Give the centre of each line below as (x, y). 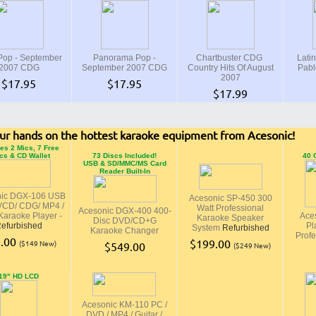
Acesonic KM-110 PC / (124, 305)
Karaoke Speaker (230, 218)
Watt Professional (230, 208)
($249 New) (252, 245)
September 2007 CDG (124, 68)
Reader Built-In (124, 171)
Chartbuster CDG (230, 58)
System (207, 228)
